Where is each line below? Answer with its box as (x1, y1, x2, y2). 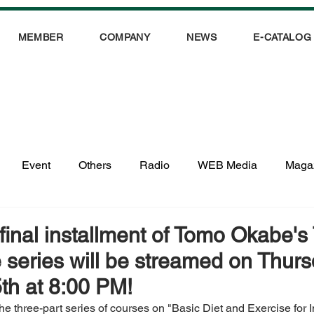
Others (78, 158, 112, 172)
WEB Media (198, 158, 258, 172)
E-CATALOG (253, 32, 312, 43)
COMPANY (99, 32, 151, 43)
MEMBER (18, 32, 64, 43)
